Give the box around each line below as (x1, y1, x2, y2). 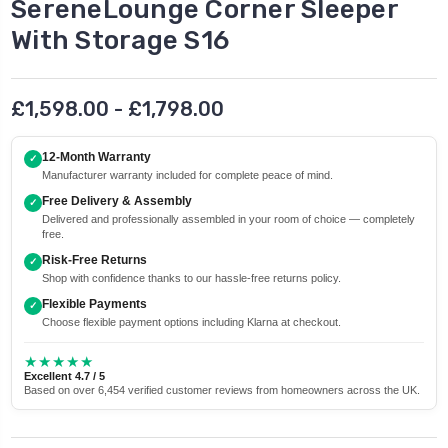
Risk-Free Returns (42, 252, 147, 267)
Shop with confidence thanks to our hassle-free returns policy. (42, 271, 341, 284)
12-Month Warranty (42, 149, 151, 164)
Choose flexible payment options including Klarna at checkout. (42, 315, 341, 328)
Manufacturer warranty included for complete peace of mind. (42, 168, 333, 181)
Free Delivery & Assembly (42, 193, 192, 208)
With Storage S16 (11, 24, 229, 56)
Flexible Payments (42, 296, 147, 311)
